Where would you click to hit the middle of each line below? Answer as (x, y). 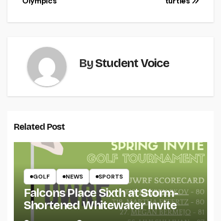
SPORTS (110, 177)
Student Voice (132, 63)
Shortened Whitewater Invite (100, 205)
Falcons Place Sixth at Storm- (101, 193)
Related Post (39, 127)
